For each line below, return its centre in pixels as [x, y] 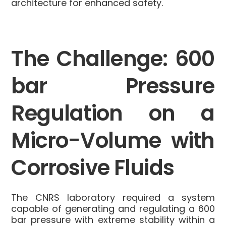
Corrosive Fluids [93, 168]
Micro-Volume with [113, 141]
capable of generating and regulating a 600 [113, 209]
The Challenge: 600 [113, 59]
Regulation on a [113, 114]
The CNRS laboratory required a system [113, 198]
